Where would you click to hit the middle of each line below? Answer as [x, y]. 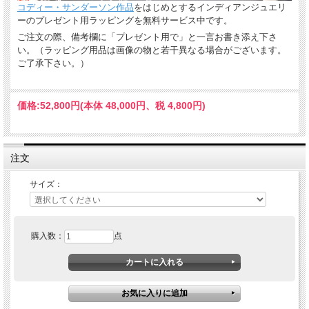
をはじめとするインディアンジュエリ [210, 8]
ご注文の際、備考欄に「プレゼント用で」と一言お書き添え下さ [147, 37]
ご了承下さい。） [53, 63]
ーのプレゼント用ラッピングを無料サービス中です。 [125, 21]
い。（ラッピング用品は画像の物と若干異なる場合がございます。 [152, 50]
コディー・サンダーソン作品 [76, 8]
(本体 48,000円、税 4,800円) [143, 106]
